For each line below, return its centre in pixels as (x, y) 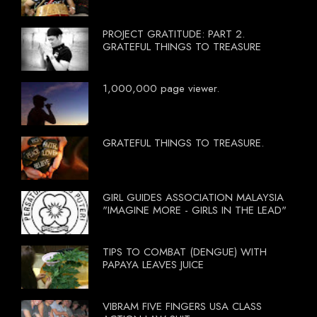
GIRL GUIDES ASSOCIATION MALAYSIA (193, 198)
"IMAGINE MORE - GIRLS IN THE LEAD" (195, 211)
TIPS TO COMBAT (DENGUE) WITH (185, 252)
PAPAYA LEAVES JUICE (153, 265)
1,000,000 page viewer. (161, 89)
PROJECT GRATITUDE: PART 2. (174, 34)
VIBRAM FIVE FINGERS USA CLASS (182, 307)
